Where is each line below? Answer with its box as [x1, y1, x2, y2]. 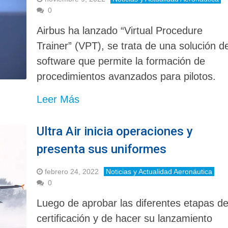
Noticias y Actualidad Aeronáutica [106, 167, 213, 176]
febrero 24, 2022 [45, 167, 99, 176]
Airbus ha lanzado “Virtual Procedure [37, 24, 203, 36]
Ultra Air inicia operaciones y [37, 124, 193, 138]
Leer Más [37, 93, 80, 105]
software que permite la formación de [37, 55, 206, 67]
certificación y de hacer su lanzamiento [37, 212, 213, 224]
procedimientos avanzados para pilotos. [37, 70, 216, 82]
